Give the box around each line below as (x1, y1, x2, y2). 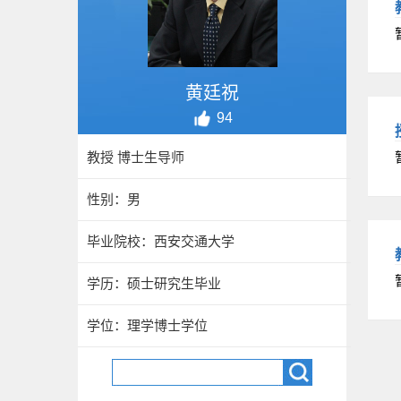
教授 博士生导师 (87, 149, 184, 165)
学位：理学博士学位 (87, 318, 208, 333)
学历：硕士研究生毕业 (87, 276, 221, 291)
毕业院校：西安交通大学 (87, 234, 235, 249)
